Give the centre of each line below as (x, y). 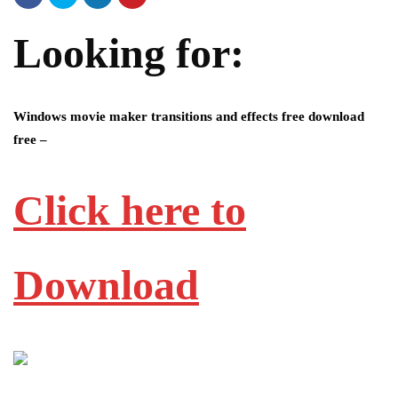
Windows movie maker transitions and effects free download (189, 116)
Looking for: (129, 53)
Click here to (130, 210)
